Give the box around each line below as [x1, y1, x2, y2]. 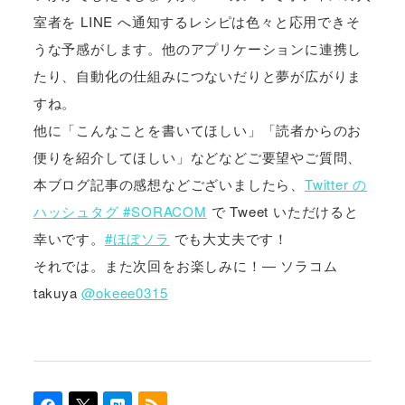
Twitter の [305, 174, 368, 194]
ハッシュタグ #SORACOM [33, 202, 207, 221]
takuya [33, 283, 82, 303]
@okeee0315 [81, 283, 168, 303]
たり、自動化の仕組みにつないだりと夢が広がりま [33, 66, 363, 86]
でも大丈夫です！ [169, 229, 288, 249]
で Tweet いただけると [206, 202, 359, 221]
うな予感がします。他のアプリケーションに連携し [33, 39, 363, 59]
